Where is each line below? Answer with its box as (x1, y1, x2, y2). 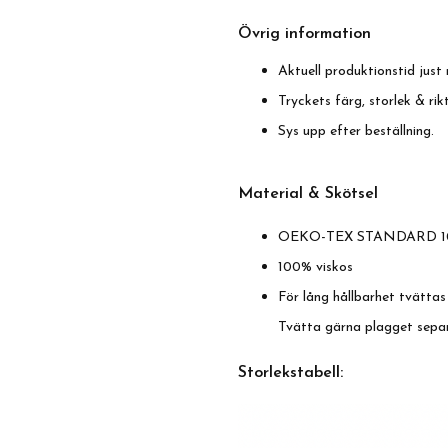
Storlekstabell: (238, 365, 343, 382)
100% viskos (278, 260, 353, 276)
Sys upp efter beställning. (278, 124, 434, 140)
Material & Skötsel (238, 186, 378, 203)
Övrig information (238, 26, 371, 43)
